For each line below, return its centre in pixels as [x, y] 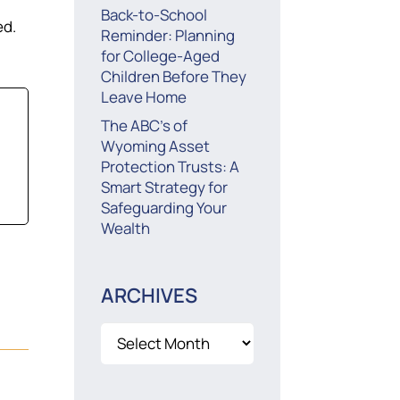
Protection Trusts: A [171, 166]
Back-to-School [154, 15]
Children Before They [174, 77]
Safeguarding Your [164, 207]
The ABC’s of [145, 125]
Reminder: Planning [168, 36]
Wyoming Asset [156, 146]
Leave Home [144, 97]
